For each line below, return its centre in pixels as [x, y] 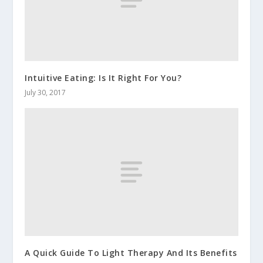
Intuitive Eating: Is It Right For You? [103, 77]
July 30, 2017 [45, 92]
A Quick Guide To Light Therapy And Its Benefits [131, 252]
